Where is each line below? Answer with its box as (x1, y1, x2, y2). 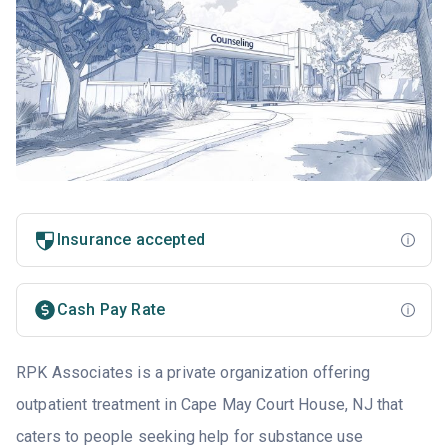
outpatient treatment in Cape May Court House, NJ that (16, 395, 404, 415)
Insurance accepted (57, 230, 205, 250)
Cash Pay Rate (57, 300, 166, 320)
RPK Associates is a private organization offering (16, 363, 370, 383)
